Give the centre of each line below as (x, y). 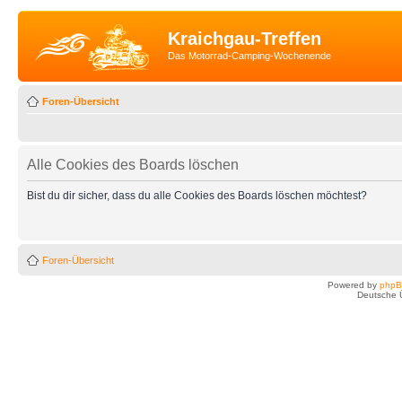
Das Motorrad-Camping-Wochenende (249, 56)
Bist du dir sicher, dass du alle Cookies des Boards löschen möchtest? (197, 195)
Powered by (354, 284)
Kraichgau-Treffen (245, 39)
